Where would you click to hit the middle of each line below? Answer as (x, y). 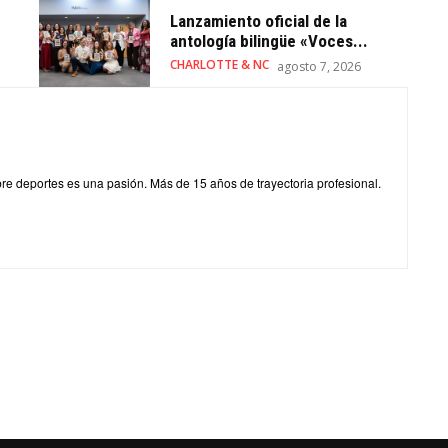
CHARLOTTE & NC (219, 65)
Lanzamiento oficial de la (258, 21)
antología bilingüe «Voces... (268, 41)
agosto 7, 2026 (318, 67)
